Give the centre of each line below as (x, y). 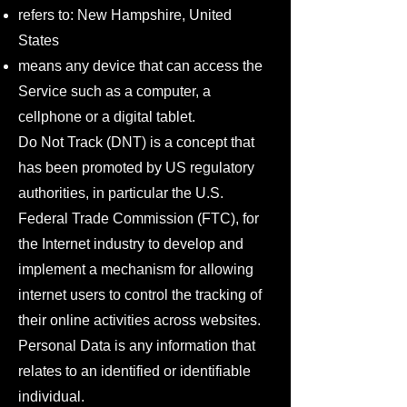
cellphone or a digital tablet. (107, 117)
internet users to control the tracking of (140, 295)
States (39, 40)
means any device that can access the (140, 66)
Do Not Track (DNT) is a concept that (136, 142)
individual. (51, 397)
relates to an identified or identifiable (134, 371)
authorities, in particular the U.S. (121, 193)
